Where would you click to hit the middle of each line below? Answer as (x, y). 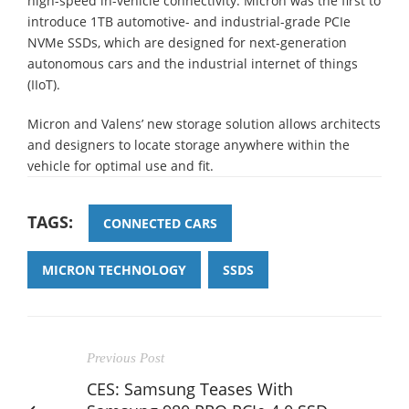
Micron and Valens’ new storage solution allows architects (204, 123)
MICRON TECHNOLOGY (114, 269)
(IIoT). (44, 84)
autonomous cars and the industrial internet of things (193, 63)
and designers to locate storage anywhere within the (189, 144)
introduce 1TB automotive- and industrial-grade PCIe (189, 21)
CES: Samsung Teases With (190, 388)
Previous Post (126, 357)
